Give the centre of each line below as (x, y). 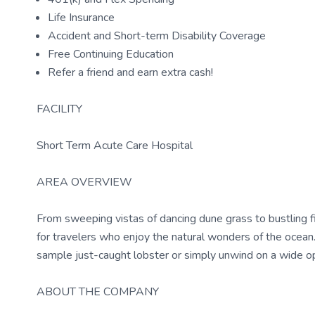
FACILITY (59, 109)
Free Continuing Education (111, 54)
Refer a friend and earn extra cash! (130, 72)
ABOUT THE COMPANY (98, 292)
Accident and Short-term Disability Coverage (157, 36)
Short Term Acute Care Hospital (115, 146)
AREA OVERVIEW (84, 182)
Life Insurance (81, 18)
